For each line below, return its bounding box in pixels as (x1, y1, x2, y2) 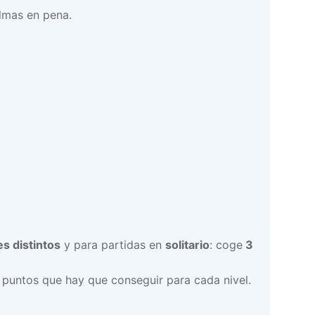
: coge (210, 237, 243, 252)
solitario (165, 237, 210, 252)
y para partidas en (60, 237, 165, 252)
